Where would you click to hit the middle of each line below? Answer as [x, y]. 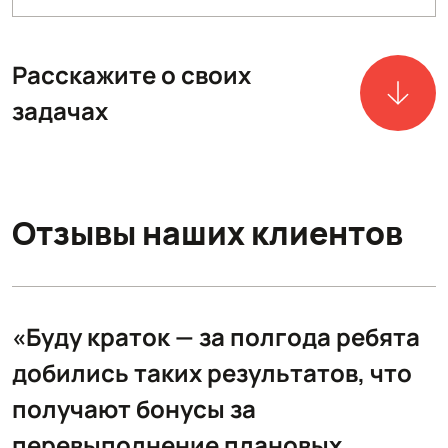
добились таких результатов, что [212, 372]
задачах [60, 110]
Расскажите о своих [131, 74]
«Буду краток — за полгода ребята [216, 336]
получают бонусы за [134, 408]
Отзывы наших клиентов [207, 232]
